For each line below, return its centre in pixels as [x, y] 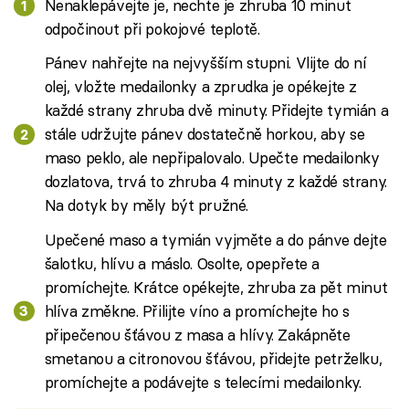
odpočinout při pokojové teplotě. [152, 29]
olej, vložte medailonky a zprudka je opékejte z [200, 87]
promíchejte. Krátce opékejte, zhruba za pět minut [216, 287]
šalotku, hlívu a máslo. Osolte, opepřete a [182, 263]
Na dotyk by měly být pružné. [146, 205]
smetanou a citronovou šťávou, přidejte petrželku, [213, 358]
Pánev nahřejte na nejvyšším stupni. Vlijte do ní [205, 63]
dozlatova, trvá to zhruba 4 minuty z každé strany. [215, 182]
